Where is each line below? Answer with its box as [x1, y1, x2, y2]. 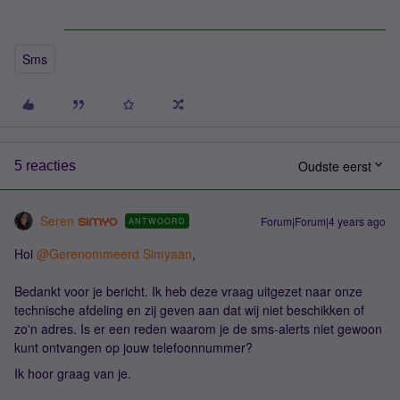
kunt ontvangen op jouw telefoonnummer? [14, 338, 253, 356]
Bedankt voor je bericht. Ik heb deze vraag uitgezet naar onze [14, 282, 362, 300]
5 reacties [14, 158, 76, 173]
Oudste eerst [298, 157, 371, 175]
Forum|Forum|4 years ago [261, 213, 386, 229]
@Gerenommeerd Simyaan [37, 245, 192, 262]
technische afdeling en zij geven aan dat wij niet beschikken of [14, 301, 364, 319]
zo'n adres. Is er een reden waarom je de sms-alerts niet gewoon [14, 320, 382, 337]
